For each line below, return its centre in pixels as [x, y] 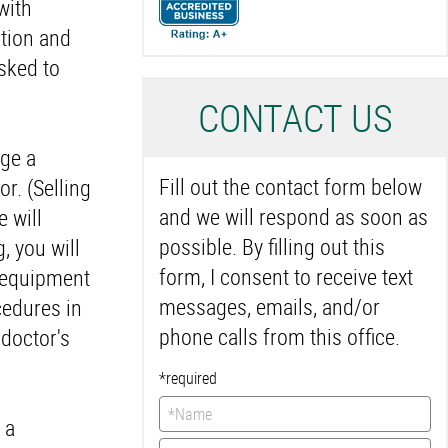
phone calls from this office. [279, 336]
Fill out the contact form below [290, 186]
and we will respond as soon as [293, 216]
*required [188, 378]
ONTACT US [305, 117]
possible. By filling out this [272, 246]
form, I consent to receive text [286, 276]
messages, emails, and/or [269, 306]
